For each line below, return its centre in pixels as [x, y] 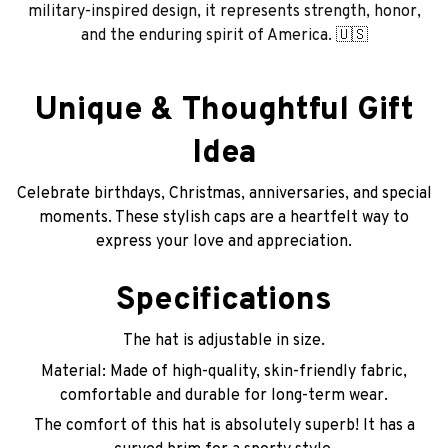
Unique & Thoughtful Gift [224, 111]
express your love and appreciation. [224, 242]
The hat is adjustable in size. [224, 341]
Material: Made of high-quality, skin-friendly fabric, [224, 371]
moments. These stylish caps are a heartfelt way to [224, 218]
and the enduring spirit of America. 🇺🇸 [224, 36]
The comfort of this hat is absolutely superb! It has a [224, 426]
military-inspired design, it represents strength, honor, [224, 12]
